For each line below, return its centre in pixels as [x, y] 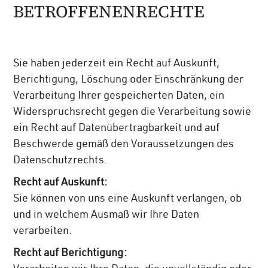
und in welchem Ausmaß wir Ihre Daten [106, 216]
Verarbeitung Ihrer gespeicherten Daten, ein [119, 97]
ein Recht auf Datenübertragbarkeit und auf [117, 129]
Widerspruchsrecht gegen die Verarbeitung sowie [133, 113]
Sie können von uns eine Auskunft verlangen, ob [128, 200]
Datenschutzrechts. [60, 161]
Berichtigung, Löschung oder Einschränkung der [129, 80]
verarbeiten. [43, 232]
